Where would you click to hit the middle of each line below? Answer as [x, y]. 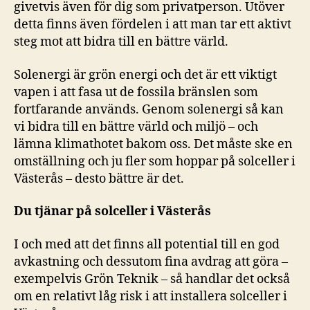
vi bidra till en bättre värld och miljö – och [136, 127]
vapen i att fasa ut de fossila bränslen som [136, 92]
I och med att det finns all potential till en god [147, 244]
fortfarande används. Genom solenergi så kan [149, 109]
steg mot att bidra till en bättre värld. [122, 42]
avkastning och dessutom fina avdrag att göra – [151, 262]
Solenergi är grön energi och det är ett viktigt [145, 75]
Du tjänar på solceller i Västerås [114, 211]
